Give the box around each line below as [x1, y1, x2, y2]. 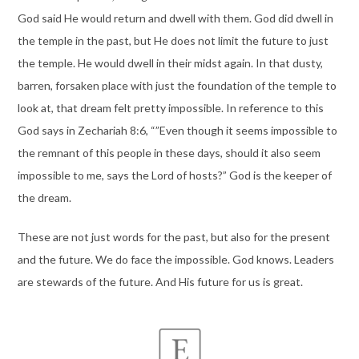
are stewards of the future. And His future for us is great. [17, 275, 303, 289]
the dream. [17, 191, 71, 205]
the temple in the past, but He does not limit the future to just [17, 34, 329, 48]
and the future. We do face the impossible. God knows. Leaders [17, 252, 334, 267]
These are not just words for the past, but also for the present [17, 230, 330, 244]
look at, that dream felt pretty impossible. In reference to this [17, 101, 324, 115]
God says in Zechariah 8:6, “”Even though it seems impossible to [17, 123, 337, 138]
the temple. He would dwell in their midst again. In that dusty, [17, 56, 323, 71]
